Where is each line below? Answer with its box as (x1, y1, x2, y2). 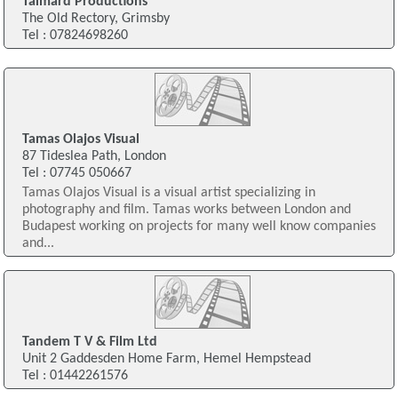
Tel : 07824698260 (21, 28, 128, 44)
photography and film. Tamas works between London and (21, 202, 351, 217)
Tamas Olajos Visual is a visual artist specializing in (21, 185, 315, 200)
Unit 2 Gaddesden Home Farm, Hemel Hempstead (21, 351, 311, 366)
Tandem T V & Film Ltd (21, 334, 157, 349)
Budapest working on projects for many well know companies (21, 219, 376, 234)
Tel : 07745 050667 (21, 165, 131, 180)
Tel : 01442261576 (21, 368, 128, 383)
